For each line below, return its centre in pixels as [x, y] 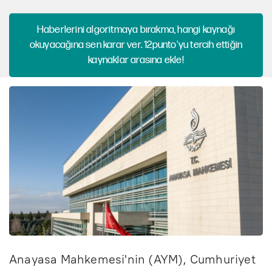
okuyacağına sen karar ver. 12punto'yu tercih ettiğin [136, 45]
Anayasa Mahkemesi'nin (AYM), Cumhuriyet [132, 259]
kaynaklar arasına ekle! [136, 60]
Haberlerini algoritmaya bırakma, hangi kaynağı [136, 29]
